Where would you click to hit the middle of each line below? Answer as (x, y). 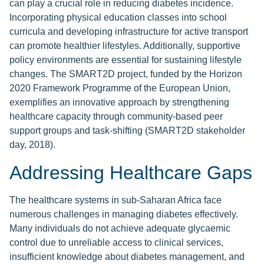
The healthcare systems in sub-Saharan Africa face (115, 200)
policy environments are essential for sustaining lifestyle (126, 60)
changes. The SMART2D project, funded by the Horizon (126, 74)
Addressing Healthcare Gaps (131, 173)
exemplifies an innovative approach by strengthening (119, 103)
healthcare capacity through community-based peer (116, 117)
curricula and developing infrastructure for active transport (129, 32)
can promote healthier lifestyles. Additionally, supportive (125, 46)
